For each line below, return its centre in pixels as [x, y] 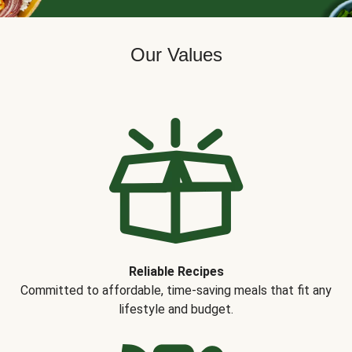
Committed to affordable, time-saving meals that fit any [176, 290]
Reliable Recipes [176, 271]
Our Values [176, 55]
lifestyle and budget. [176, 309]
